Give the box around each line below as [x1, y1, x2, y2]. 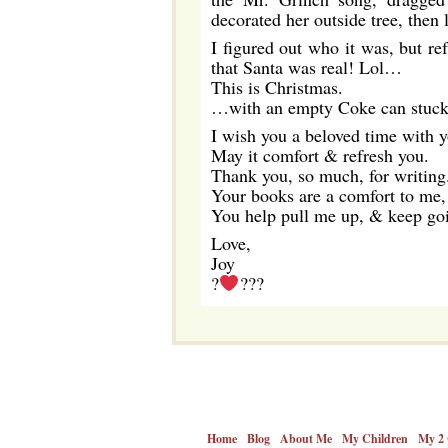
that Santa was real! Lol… [211, 55, 402, 79]
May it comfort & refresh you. [211, 143, 429, 167]
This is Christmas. [211, 75, 343, 99]
